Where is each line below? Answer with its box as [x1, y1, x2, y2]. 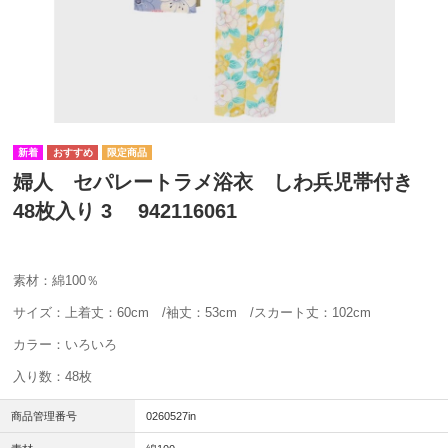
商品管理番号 [11, 410, 78, 423]
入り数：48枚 [13, 369, 92, 385]
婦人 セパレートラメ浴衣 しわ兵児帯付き [13, 171, 433, 194]
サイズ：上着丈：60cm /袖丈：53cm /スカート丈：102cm [13, 305, 371, 321]
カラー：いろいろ [13, 337, 117, 353]
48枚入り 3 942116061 [13, 200, 237, 223]
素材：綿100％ [13, 273, 99, 289]
